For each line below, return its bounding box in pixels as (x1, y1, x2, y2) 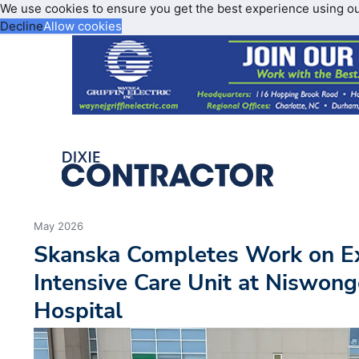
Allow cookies (43, 18, 122, 34)
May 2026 (34, 220, 84, 233)
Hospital (34, 295, 123, 327)
